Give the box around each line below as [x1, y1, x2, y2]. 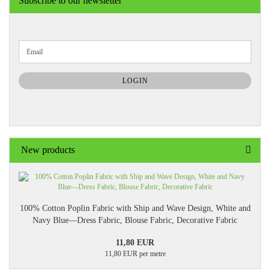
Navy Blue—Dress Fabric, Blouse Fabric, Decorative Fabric [33, 216, 237, 225]
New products [19, 145, 75, 155]
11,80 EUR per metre [104, 250, 166, 258]
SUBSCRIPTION [18, 71, 74, 80]
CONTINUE [18, 40, 58, 49]
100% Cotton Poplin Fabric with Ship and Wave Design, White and [19, 204, 251, 213]
